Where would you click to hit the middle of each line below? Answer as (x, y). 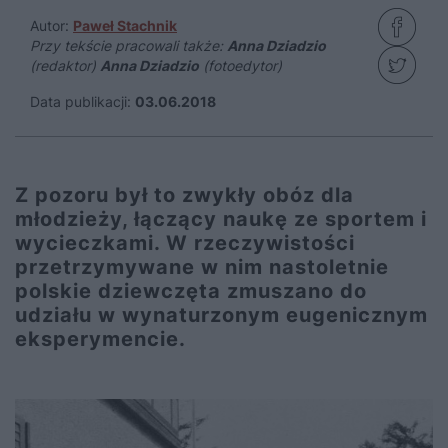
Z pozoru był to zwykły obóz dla (184, 195)
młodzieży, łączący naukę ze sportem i (221, 219)
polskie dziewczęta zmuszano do (191, 291)
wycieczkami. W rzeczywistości (185, 243)
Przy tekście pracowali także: (128, 45)
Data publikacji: (80, 101)
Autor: (51, 25)
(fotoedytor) (240, 65)
